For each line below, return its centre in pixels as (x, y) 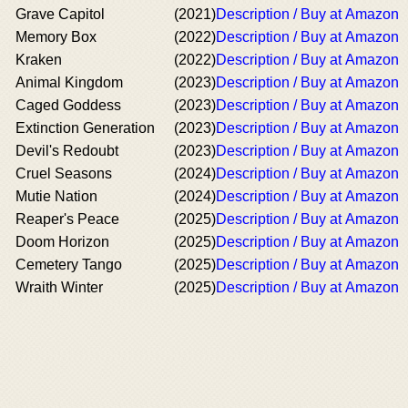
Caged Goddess (68, 105)
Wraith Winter (59, 287)
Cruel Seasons (64, 173)
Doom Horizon (62, 242)
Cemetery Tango (69, 265)
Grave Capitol (60, 14)
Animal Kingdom (69, 82)
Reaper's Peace (67, 219)
